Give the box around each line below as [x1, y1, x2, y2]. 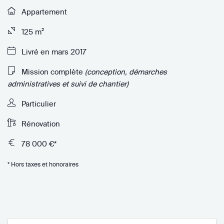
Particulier [19, 98, 56, 108]
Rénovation [19, 118, 60, 128]
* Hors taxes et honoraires [7, 160, 78, 168]
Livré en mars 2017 [19, 46, 86, 56]
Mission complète [19, 66, 85, 76]
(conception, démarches [85, 66, 167, 76]
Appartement [19, 6, 67, 16]
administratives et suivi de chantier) [7, 78, 128, 88]
